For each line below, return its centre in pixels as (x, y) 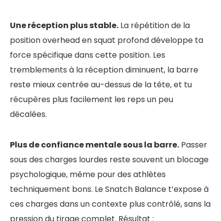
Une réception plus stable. (64, 25)
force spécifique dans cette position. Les (88, 55)
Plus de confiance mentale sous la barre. (94, 145)
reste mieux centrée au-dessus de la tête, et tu (101, 84)
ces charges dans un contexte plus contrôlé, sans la (110, 204)
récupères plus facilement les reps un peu (92, 99)
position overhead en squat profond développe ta (107, 40)
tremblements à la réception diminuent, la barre (104, 70)
